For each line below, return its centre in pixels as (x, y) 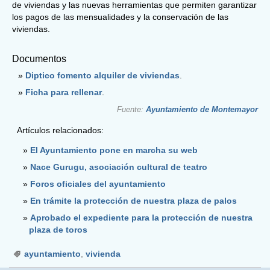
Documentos (39, 58)
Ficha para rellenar (64, 92)
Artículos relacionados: (60, 130)
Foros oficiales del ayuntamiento (98, 184)
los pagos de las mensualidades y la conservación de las (120, 17)
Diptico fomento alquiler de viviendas (102, 75)
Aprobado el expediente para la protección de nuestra (141, 218)
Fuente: (131, 109)
